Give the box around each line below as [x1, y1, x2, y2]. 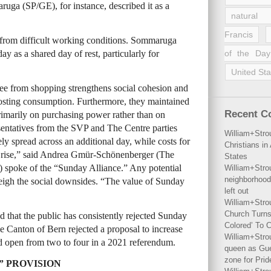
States [224, 152, 247, 161]
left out [224, 186, 249, 195]
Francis [224, 30, 253, 39]
